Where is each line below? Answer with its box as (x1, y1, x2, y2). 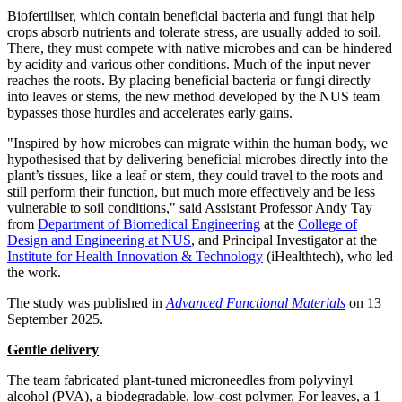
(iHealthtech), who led (263, 249, 393, 265)
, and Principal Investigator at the (191, 232, 377, 249)
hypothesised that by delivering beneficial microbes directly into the (7, 152, 388, 168)
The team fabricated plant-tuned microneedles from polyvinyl (7, 372, 353, 389)
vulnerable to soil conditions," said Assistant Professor (7, 200, 315, 216)
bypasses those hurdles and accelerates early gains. (7, 105, 293, 121)
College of (298, 216, 357, 232)
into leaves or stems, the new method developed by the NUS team (7, 89, 380, 105)
